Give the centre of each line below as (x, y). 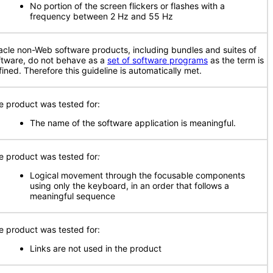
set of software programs (158, 60)
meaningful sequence (73, 196)
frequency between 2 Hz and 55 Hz (101, 16)
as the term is (236, 60)
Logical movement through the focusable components (137, 175)
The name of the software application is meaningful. (133, 123)
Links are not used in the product (96, 248)
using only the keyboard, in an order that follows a (129, 186)
